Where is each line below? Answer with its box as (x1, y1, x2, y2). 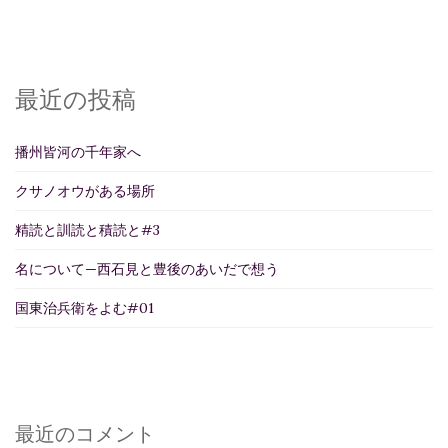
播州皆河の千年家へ (15, 142, 141, 161)
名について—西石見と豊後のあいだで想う (15, 259, 279, 278)
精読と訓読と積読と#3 (15, 220, 160, 239)
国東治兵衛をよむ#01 (15, 298, 154, 317)
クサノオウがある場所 (15, 181, 155, 200)
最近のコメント (15, 422, 155, 445)
